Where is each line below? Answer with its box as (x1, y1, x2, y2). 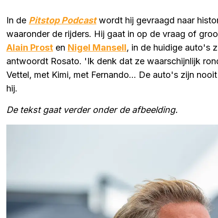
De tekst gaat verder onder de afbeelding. (6, 104, 178, 115)
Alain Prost (6, 42, 53, 53)
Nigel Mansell (68, 42, 127, 53)
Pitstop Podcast (29, 15, 96, 25)
